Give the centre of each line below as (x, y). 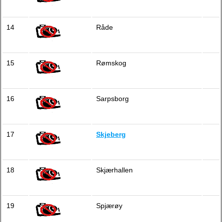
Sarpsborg (112, 99)
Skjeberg (111, 134)
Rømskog (111, 63)
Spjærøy (109, 206)
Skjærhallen (114, 170)
